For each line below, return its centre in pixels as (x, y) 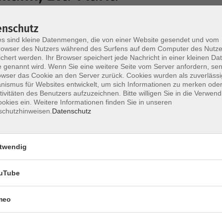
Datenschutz (72, 111)
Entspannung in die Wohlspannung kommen (94, 45)
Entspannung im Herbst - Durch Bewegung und (99, 35)
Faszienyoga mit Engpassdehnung (74, 131)
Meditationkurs (37, 87)
